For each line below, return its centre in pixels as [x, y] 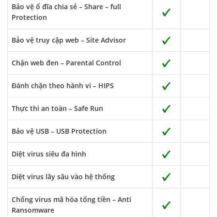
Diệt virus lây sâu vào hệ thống [63, 177]
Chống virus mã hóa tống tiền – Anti [71, 199]
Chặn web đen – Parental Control [66, 63]
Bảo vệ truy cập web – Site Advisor [69, 40]
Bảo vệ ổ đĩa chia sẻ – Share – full [66, 7]
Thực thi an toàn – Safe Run [57, 108]
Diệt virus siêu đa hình [49, 154]
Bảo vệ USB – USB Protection [59, 131]
